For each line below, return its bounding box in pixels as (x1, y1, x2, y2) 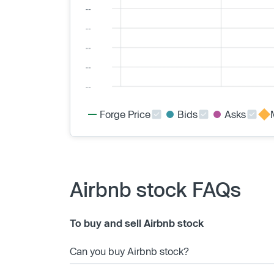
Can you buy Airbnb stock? (70, 245, 189, 257)
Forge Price (100, 108, 150, 120)
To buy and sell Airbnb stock (70, 217, 204, 229)
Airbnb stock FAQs (70, 177, 241, 201)
